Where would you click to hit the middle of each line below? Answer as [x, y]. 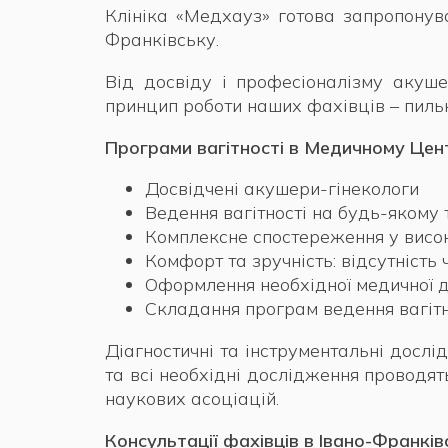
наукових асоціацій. [192, 398]
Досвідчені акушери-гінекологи [282, 188]
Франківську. [162, 39]
